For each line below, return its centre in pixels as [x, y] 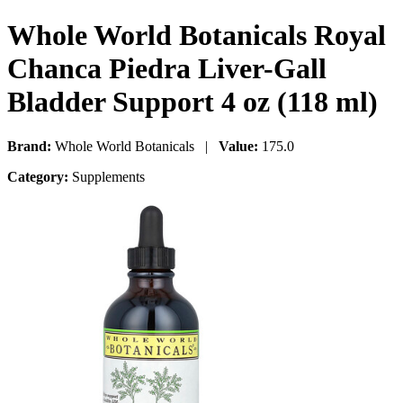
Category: [38, 176]
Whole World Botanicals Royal [197, 36]
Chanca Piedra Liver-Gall [167, 69]
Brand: [29, 146]
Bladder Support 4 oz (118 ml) [193, 102]
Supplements [107, 176]
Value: [238, 146]
